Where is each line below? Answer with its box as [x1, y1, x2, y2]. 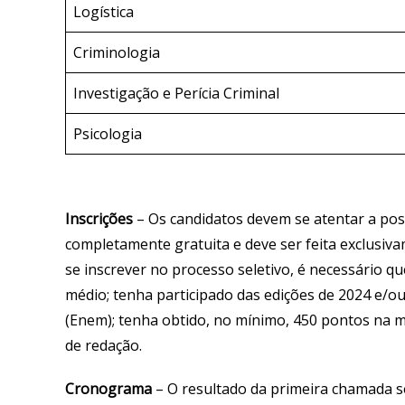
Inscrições [65, 209, 133, 230]
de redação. [65, 335, 149, 356]
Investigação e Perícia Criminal [73, 82, 279, 103]
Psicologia [73, 123, 142, 144]
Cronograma [65, 379, 155, 400]
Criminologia [73, 42, 160, 62]
